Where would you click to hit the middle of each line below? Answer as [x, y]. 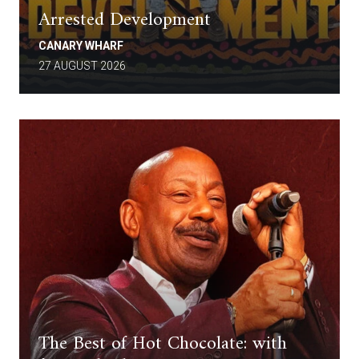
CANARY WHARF [81, 45]
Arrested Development [125, 20]
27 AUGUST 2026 [82, 65]
